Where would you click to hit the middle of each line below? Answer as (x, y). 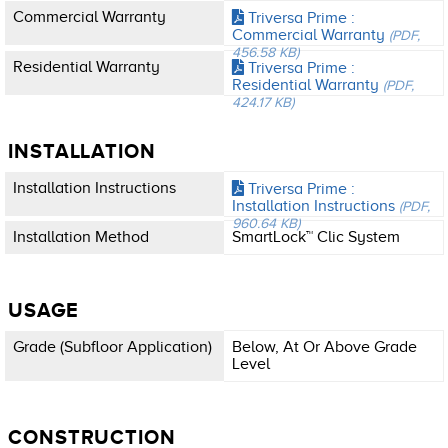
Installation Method (81, 237)
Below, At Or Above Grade (324, 347)
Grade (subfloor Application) (112, 347)
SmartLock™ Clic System (316, 237)
